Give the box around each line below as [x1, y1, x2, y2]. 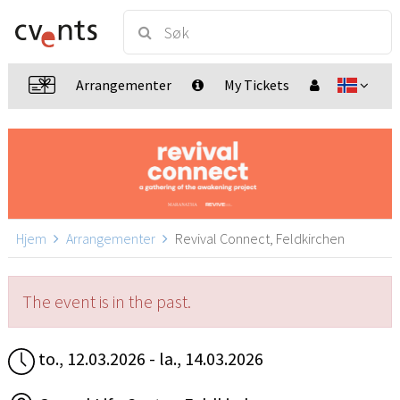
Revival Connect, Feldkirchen [172, 229, 345, 248]
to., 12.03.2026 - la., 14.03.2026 [35, 347, 263, 371]
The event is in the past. [22, 290, 191, 313]
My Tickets [224, 76, 290, 94]
